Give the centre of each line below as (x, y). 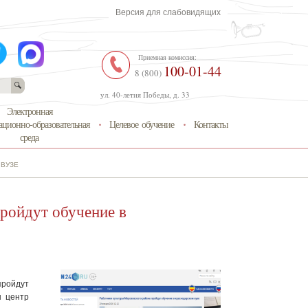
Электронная (29, 111)
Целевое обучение (142, 124)
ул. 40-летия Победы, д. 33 (145, 95)
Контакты (211, 124)
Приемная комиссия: (167, 57)
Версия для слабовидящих (168, 12)
